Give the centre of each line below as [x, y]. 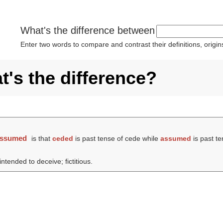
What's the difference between [88, 30]
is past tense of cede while [117, 138]
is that [41, 138]
